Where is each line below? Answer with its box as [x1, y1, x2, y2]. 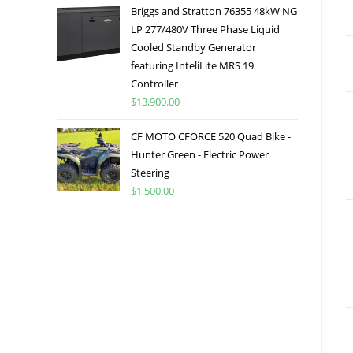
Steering [131, 165, 169, 180]
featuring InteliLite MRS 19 [131, 58, 254, 72]
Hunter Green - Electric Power [131, 147, 269, 162]
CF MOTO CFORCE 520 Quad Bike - [131, 128, 291, 143]
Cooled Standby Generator [131, 39, 256, 54]
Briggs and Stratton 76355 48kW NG [131, 3, 297, 18]
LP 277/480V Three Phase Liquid [131, 21, 280, 36]
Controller [131, 76, 178, 91]
